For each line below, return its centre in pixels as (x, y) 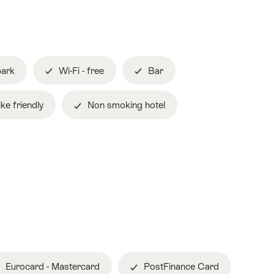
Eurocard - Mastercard (51, 267)
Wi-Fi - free (80, 70)
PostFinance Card (180, 267)
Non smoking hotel (125, 105)
